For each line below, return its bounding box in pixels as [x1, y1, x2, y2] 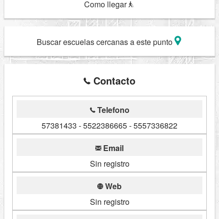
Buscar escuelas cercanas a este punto [36, 36, 175, 47]
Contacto [90, 73, 135, 88]
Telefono [95, 104, 130, 116]
